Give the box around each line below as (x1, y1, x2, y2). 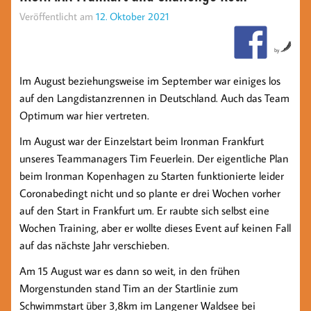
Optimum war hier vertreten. (19, 108, 149, 123)
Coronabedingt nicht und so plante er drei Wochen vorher (19, 186, 280, 201)
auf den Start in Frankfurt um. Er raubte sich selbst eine (19, 203, 269, 218)
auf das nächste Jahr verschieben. (19, 238, 169, 253)
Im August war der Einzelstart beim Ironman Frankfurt (19, 134, 264, 149)
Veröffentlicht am (19, 8, 96, 23)
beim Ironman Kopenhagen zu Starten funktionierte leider (19, 169, 284, 183)
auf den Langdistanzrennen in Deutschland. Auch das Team (19, 91, 289, 106)
